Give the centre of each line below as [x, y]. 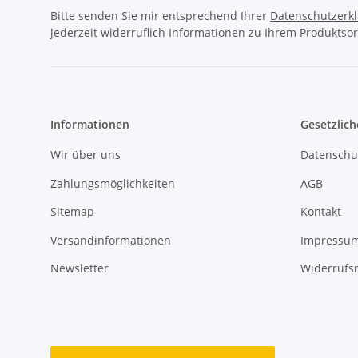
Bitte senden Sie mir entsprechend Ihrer [160, 16]
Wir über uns [86, 155]
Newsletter [80, 268]
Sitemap [72, 212]
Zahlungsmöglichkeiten [113, 183]
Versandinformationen [111, 240]
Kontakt [320, 212]
